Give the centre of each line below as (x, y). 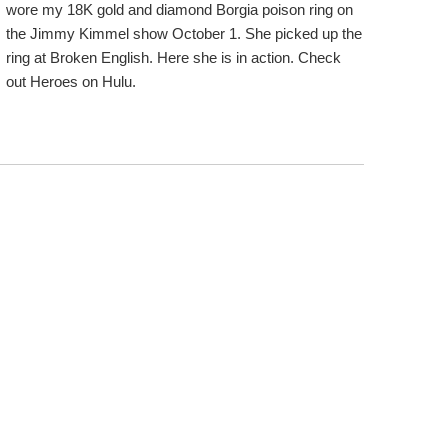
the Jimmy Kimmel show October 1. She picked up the (184, 33)
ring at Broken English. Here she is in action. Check (173, 57)
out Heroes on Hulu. (71, 81)
